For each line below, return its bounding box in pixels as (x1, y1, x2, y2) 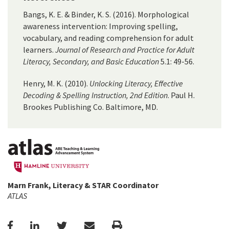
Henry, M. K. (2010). (23, 78, 89, 89)
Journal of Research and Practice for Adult (55, 44, 194, 55)
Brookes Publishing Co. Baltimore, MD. (23, 102, 158, 112)
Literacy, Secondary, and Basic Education (23, 56, 159, 67)
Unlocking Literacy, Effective (89, 78, 183, 89)
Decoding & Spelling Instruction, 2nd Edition (23, 90, 168, 101)
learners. (23, 44, 55, 55)
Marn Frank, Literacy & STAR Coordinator (8, 179, 158, 190)
